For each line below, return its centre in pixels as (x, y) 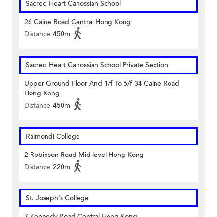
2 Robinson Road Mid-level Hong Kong (84, 155)
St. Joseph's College (57, 198)
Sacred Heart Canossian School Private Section (97, 65)
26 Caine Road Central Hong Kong (77, 22)
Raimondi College (53, 136)
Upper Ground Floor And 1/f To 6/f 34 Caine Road (102, 83)
